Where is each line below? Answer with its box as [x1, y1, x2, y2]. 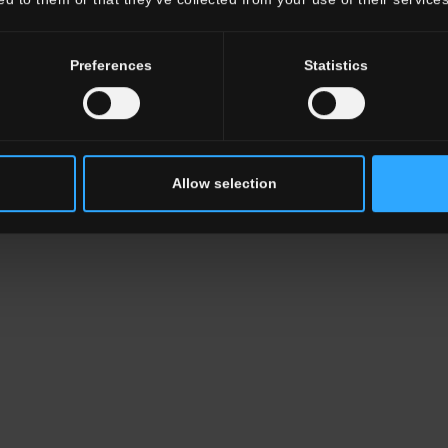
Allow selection [171, 175, 277, 192]
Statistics [303, 56, 369, 73]
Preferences [69, 56, 153, 73]
